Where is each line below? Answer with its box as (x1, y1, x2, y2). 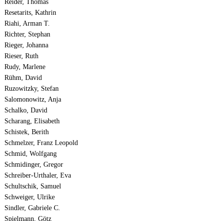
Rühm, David (4, 74, 42, 82)
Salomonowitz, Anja (4, 96, 61, 104)
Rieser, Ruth (4, 52, 38, 60)
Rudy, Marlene (4, 63, 45, 71)
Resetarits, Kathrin (4, 9, 56, 17)
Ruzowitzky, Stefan (4, 85, 59, 93)
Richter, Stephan (4, 31, 50, 38)
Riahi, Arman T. (4, 20, 50, 28)
